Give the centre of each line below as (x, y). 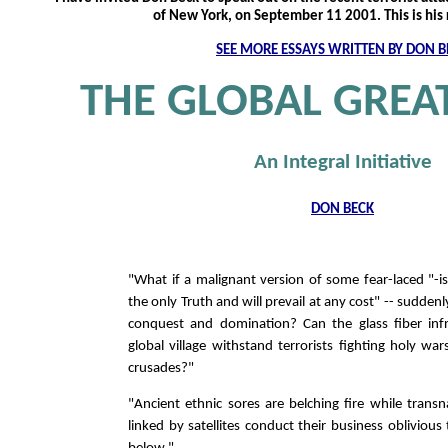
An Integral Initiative (342, 162)
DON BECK (342, 209)
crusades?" (161, 368)
